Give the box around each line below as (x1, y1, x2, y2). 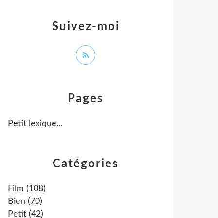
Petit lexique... (8, 119, 62, 128)
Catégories (53, 158, 119, 170)
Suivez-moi (52, 21, 120, 33)
